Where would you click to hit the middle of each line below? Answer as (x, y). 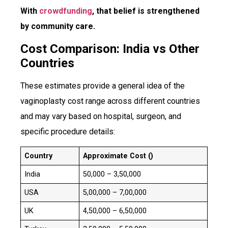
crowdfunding (66, 11)
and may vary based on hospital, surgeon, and (101, 116)
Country (39, 156)
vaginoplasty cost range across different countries (110, 101)
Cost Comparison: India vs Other (110, 49)
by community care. (58, 26)
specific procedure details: (68, 131)
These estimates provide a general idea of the (103, 85)
